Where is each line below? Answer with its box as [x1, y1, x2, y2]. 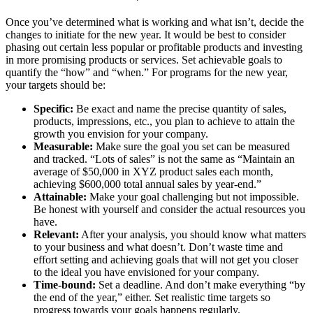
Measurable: [34, 140, 93, 153]
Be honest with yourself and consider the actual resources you [34, 203, 305, 216]
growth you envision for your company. [34, 128, 208, 140]
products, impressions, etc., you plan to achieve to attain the [34, 115, 295, 128]
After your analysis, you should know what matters [79, 228, 306, 241]
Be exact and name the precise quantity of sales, [73, 103, 286, 115]
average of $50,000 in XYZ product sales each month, [34, 166, 273, 178]
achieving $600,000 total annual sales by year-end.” [34, 178, 261, 191]
